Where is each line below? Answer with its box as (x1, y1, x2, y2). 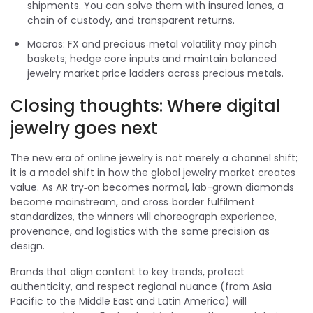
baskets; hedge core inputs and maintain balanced (27, 51, 277, 66)
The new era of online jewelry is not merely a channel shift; (10, 150, 298, 165)
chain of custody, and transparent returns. (27, 13, 235, 27)
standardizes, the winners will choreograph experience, (10, 209, 277, 224)
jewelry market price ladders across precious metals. (27, 66, 284, 80)
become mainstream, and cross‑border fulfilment (10, 194, 255, 209)
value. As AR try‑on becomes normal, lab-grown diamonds (10, 180, 294, 194)
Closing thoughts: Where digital (10, 94, 281, 117)
